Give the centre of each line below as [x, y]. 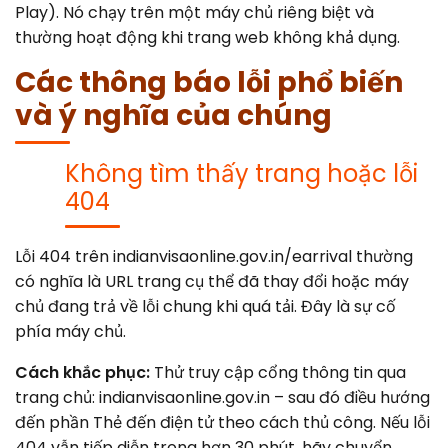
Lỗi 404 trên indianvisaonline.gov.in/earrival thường [214, 256]
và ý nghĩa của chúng [173, 115]
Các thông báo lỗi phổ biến [209, 82]
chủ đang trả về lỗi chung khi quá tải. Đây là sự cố [205, 306]
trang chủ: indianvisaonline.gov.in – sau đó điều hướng [222, 397]
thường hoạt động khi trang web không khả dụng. [207, 37]
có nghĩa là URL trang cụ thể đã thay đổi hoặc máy [212, 281]
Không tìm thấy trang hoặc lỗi [241, 173]
